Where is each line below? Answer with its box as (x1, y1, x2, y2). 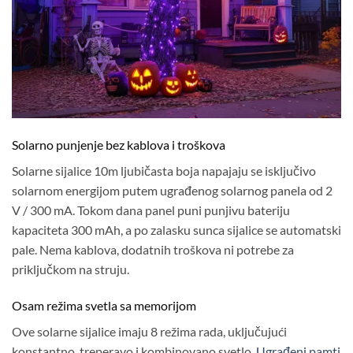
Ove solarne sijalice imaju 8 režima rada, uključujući (12, 323, 287, 339)
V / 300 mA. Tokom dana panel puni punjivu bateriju (12, 202, 290, 217)
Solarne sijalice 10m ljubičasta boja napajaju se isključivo (12, 162, 316, 178)
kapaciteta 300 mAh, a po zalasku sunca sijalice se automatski (12, 221, 341, 237)
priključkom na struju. (12, 261, 129, 277)
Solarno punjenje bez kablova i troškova (12, 136, 225, 152)
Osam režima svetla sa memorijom (12, 297, 196, 313)
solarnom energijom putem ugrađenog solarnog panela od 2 (12, 182, 333, 198)
